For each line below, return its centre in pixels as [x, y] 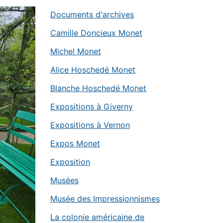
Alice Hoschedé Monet [93, 70]
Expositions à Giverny [92, 107]
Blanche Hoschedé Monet [98, 88]
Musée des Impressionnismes [105, 199]
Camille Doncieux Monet [96, 33]
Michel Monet [76, 51]
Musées [64, 180]
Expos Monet [75, 143]
